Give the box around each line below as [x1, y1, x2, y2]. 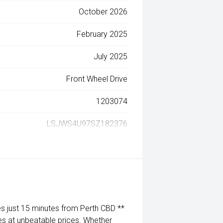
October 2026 [79, 7, 128, 16]
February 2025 [77, 29, 128, 39]
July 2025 [94, 52, 128, 61]
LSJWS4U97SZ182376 [47, 119, 128, 128]
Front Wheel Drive [66, 74, 128, 84]
